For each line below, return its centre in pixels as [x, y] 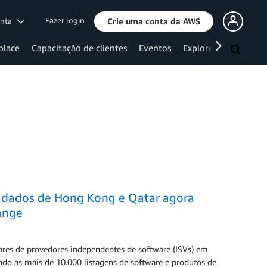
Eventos [155, 48]
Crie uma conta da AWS [154, 21]
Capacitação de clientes [79, 48]
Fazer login [65, 21]
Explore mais [209, 48]
